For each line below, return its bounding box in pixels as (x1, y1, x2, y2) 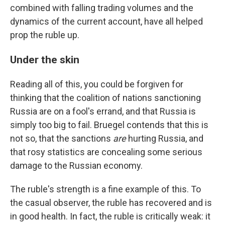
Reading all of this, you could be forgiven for (10, 79, 183, 90)
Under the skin (10, 53, 79, 66)
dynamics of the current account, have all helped (10, 16, 203, 27)
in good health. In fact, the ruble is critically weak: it (10, 211, 210, 222)
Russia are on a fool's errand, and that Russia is (10, 106, 196, 117)
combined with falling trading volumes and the (10, 3, 193, 14)
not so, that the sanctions (10, 133, 113, 144)
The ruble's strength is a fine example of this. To (10, 184, 201, 195)
